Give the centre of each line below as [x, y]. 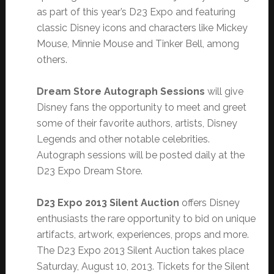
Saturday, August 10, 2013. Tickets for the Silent [143, 267]
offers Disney [209, 203]
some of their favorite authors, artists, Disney [137, 124]
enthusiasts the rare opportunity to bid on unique [146, 219]
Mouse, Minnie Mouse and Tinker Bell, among [138, 44]
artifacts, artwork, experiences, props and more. [143, 235]
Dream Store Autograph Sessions [120, 92]
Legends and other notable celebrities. [123, 139]
